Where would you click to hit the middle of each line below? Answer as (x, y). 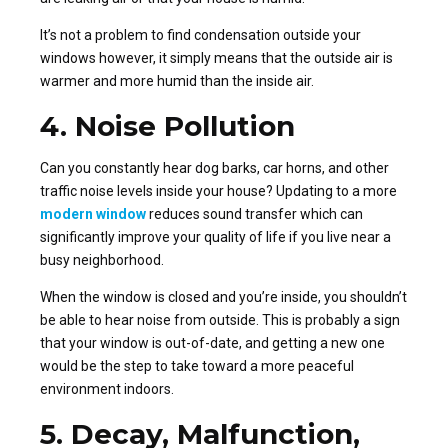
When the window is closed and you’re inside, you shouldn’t (223, 297)
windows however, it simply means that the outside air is (216, 58)
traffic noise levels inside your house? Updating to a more (218, 191)
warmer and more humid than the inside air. (177, 81)
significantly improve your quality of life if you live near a (215, 237)
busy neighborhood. (102, 260)
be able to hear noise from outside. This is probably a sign (220, 320)
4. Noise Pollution (167, 126)
